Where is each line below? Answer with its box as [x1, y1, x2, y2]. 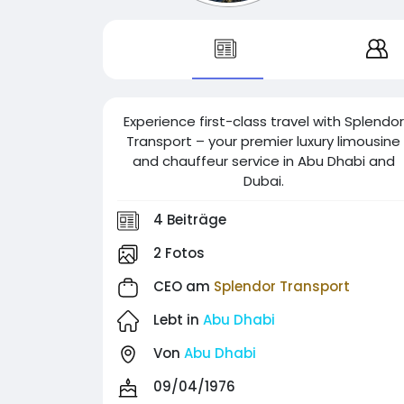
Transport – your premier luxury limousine [126, 132, 400, 151]
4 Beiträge [153, 210, 226, 229]
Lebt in [153, 310, 203, 329]
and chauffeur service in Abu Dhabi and [132, 151, 395, 170]
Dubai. [243, 171, 284, 190]
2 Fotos [153, 243, 205, 262]
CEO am [153, 277, 214, 296]
